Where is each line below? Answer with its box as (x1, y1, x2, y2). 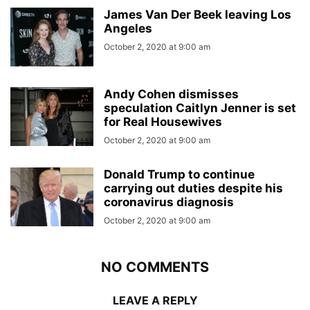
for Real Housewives (104, 115, 222, 129)
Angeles (104, 21, 152, 35)
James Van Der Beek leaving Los (104, 8, 291, 21)
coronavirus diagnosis (104, 195, 234, 209)
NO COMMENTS (101, 259, 209, 275)
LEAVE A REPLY (112, 293, 198, 307)
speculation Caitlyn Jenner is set (104, 101, 296, 115)
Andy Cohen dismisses (104, 87, 239, 101)
